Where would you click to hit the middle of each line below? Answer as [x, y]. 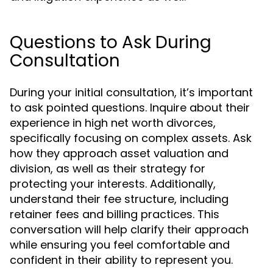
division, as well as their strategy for [108, 168]
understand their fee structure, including [119, 199]
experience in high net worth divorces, [113, 123]
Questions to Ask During [111, 42]
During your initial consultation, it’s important [131, 92]
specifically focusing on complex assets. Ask [131, 138]
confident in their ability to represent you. [121, 260]
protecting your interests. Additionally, [113, 184]
